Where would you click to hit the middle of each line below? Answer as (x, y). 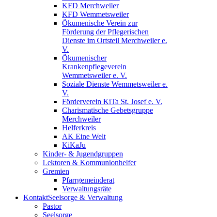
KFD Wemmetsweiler (95, 14)
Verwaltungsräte (87, 189)
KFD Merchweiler (90, 6)
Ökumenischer (84, 58)
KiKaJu (74, 145)
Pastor (52, 206)
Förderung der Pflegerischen (105, 32)
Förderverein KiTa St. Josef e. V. (112, 101)
